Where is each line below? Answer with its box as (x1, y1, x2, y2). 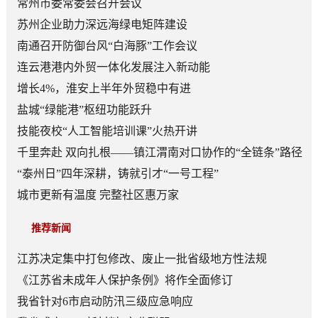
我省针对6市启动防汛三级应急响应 (16, 295, 193, 307)
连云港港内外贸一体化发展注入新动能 (16, 60, 210, 73)
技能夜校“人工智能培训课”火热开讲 (16, 124, 197, 137)
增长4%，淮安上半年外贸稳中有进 (16, 82, 191, 94)
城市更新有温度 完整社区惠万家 (16, 188, 179, 201)
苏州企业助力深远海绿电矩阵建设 (16, 18, 187, 31)
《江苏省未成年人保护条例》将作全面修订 (16, 273, 233, 286)
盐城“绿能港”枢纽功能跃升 (16, 103, 152, 116)
